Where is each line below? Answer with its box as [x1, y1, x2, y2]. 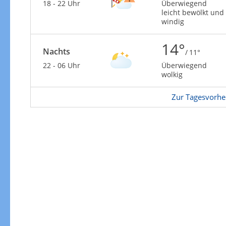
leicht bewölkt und [161, 8, 224, 17]
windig [161, 17, 184, 26]
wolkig [161, 70, 183, 79]
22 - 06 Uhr [42, 61, 80, 70]
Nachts [42, 46, 70, 57]
